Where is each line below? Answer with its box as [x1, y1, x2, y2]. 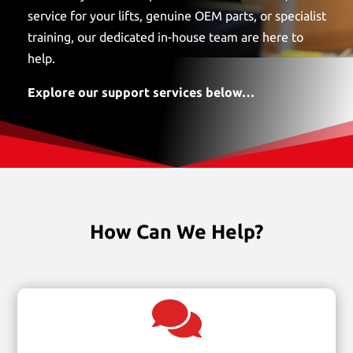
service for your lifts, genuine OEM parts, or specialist [27, 8, 326, 23]
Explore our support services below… [27, 84, 255, 99]
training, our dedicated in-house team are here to [27, 29, 303, 44]
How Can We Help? [90, 220, 263, 243]
